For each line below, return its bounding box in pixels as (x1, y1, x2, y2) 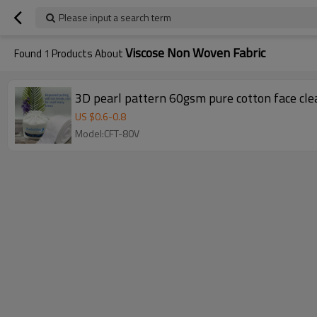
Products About (50, 45, 125, 62)
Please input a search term (59, 10, 171, 25)
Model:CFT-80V (75, 126, 139, 141)
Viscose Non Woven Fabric (125, 43, 265, 62)
